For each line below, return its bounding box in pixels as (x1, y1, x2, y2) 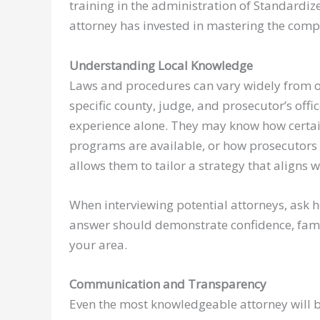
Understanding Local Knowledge (69, 56, 253, 74)
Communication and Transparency (69, 276, 266, 292)
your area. (69, 236, 127, 253)
